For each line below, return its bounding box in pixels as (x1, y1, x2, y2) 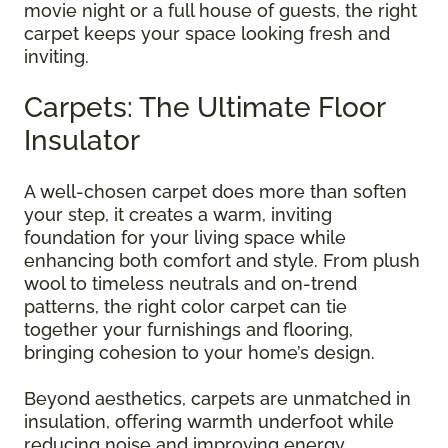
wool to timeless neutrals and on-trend (24, 273, 357, 295)
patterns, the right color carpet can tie (24, 296, 347, 318)
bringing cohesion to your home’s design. (24, 342, 375, 364)
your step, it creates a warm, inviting (24, 204, 332, 226)
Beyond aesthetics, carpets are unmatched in (24, 388, 411, 410)
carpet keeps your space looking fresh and (24, 23, 390, 45)
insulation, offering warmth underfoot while (24, 411, 394, 433)
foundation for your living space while (24, 227, 346, 249)
